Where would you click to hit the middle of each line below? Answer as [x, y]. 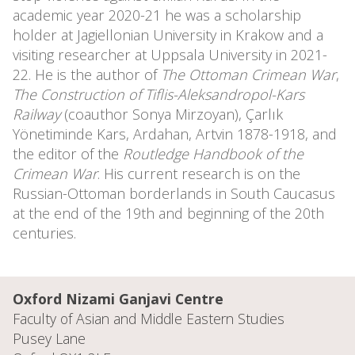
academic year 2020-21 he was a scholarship [157, 15]
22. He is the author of [87, 74]
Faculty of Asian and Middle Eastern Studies [149, 319]
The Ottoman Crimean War [248, 74]
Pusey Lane [49, 338]
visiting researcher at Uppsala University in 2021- [170, 55]
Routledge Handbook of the [211, 154]
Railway [36, 114]
